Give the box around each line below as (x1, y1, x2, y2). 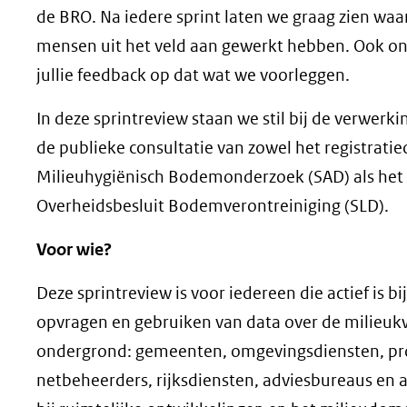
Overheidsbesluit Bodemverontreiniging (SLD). (36, 195, 389, 217)
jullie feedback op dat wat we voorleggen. (36, 65, 350, 86)
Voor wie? (36, 239, 112, 261)
